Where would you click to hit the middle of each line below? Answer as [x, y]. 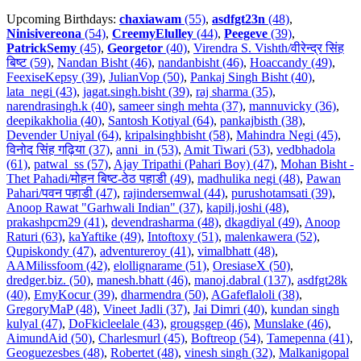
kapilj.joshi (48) [246, 208]
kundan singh [305, 309]
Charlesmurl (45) [141, 338]
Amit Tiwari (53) [227, 150]
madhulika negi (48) [249, 179]
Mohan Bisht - [317, 164]
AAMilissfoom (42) [57, 266]
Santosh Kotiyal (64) [161, 121]
